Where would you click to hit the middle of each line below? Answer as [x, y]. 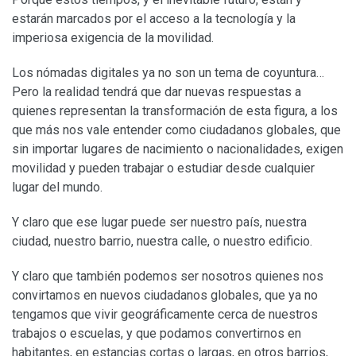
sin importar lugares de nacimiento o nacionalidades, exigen [178, 149]
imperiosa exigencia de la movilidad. [113, 37]
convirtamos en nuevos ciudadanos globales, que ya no [165, 295]
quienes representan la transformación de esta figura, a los [175, 110]
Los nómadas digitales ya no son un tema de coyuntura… [168, 72]
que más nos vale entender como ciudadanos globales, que [176, 130]
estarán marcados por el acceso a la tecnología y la [154, 18]
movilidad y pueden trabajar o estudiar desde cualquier [163, 168]
